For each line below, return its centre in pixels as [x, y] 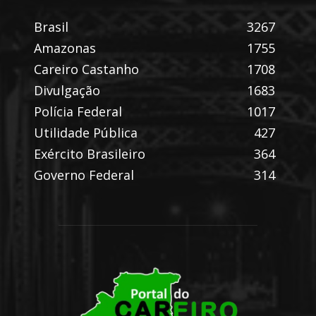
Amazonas [65, 48]
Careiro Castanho [86, 69]
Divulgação [67, 90]
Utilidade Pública [86, 132]
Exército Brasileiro [90, 153]
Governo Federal [84, 175]
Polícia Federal [78, 111]
